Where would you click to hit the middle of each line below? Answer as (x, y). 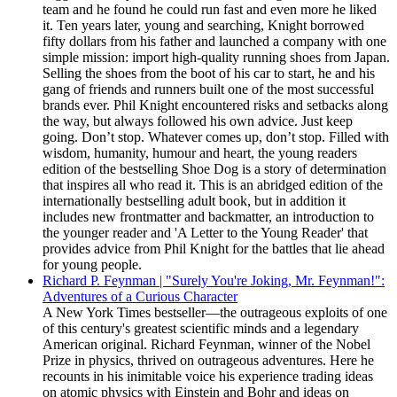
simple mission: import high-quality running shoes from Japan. (216, 57)
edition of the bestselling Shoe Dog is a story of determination (214, 169)
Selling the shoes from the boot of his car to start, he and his (209, 73)
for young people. (92, 265)
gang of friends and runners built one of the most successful (208, 89)
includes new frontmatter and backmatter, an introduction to (208, 217)
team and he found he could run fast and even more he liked (210, 9)
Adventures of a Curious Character (140, 296)
